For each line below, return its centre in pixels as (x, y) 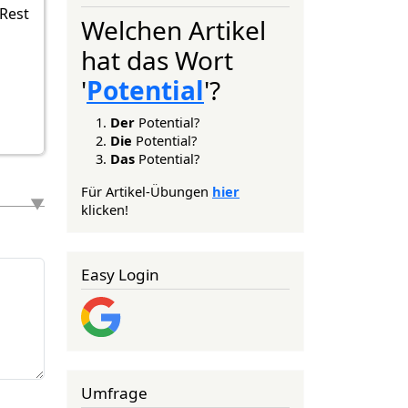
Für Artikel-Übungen (147, 191)
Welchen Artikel (173, 30)
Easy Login (120, 274)
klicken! (105, 209)
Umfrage (114, 393)
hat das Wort (157, 60)
